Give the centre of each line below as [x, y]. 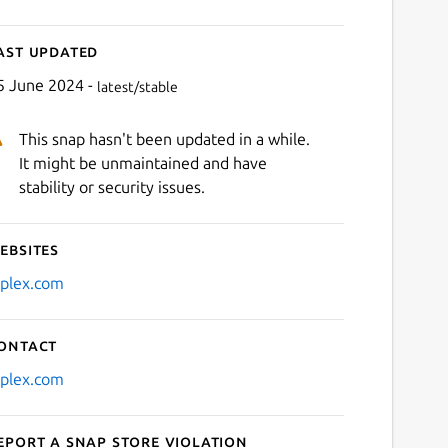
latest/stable [137, 86]
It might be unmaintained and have [142, 163]
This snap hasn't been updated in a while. [164, 139]
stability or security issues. [111, 187]
